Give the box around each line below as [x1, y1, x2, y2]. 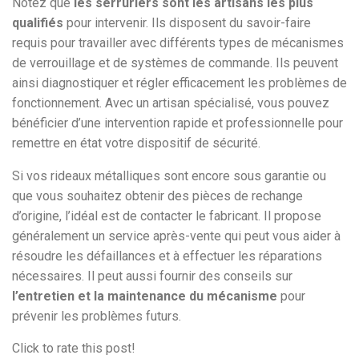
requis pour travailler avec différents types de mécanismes [12, 35, 344, 51]
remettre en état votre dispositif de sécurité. [12, 135, 260, 151]
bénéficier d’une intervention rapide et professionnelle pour [12, 115, 343, 131]
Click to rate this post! [12, 341, 135, 357]
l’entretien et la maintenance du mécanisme [12, 288, 277, 305]
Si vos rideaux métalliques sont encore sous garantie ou [12, 168, 326, 184]
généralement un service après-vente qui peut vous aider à [12, 228, 341, 244]
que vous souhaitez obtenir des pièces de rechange [12, 188, 303, 204]
